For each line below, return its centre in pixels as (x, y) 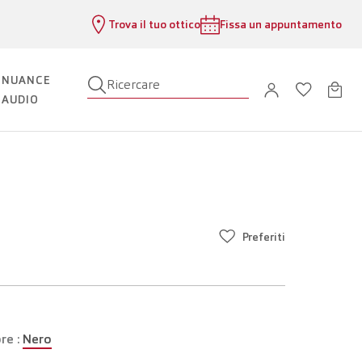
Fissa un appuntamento (281, 24)
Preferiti (264, 237)
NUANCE (26, 80)
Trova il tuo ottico (154, 24)
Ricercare (133, 85)
